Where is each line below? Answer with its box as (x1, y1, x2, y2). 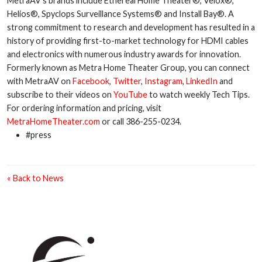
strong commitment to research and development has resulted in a (7, 22, 255, 33)
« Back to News (7, 173, 64, 184)
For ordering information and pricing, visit (7, 103, 161, 113)
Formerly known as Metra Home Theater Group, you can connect (7, 63, 250, 73)
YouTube (113, 89, 147, 100)
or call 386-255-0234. (100, 116, 181, 127)
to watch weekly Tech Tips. (147, 89, 250, 100)
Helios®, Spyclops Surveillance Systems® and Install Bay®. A (7, 9, 234, 19)
